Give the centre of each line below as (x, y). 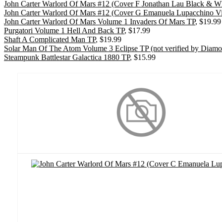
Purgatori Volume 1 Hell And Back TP (64, 30)
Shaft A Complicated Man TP (50, 39)
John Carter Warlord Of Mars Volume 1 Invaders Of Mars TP (100, 21)
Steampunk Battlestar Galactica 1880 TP (67, 57)
